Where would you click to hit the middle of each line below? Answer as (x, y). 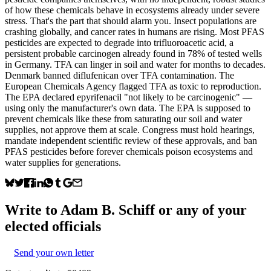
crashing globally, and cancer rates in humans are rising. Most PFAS (135, 31)
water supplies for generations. (63, 162)
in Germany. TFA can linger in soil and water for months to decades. (135, 64)
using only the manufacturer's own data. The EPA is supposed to (128, 108)
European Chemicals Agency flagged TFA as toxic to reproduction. (133, 86)
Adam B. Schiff (108, 210)
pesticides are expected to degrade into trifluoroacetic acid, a (119, 42)
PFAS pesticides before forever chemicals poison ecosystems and (129, 151)
